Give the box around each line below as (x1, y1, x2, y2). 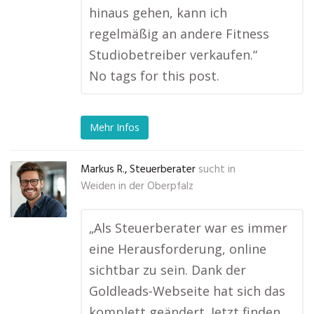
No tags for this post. (89, 67, 219, 84)
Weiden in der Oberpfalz (81, 178, 193, 195)
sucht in (198, 161, 235, 178)
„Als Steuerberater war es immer (89, 219, 287, 236)
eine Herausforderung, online (89, 240, 266, 257)
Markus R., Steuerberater (81, 161, 196, 178)
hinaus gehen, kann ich (89, 4, 227, 21)
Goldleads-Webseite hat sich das (89, 282, 285, 299)
